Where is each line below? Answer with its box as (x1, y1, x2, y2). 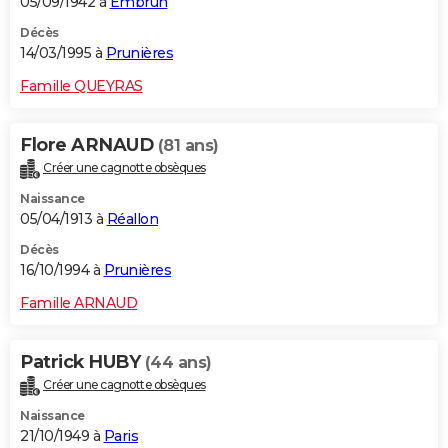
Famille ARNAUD (20, 293, 137, 312)
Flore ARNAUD (20, 134, 158, 157)
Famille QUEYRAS (20, 77, 143, 96)
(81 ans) (157, 136, 219, 156)
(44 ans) (144, 352, 212, 372)
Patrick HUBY (20, 350, 145, 373)
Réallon (106, 209, 158, 228)
